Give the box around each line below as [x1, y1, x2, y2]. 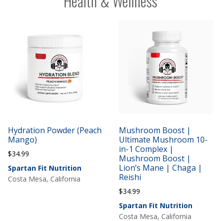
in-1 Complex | [118, 144, 174, 155]
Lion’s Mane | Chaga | [118, 162, 202, 174]
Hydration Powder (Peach [8, 125, 102, 136]
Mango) [8, 134, 37, 146]
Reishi [118, 172, 141, 183]
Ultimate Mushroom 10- [118, 134, 208, 146]
